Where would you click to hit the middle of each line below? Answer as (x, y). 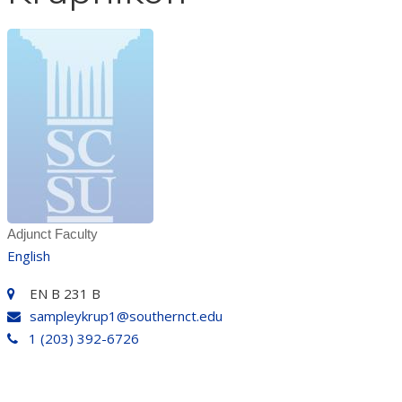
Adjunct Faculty (52, 234)
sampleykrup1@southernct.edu (126, 316)
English (28, 256)
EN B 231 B (65, 293)
